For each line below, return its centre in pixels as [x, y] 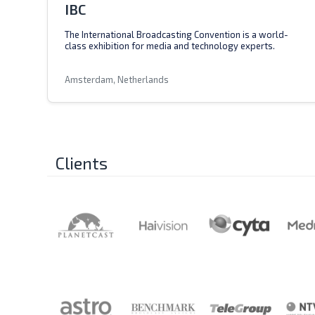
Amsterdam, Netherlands [117, 79]
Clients [82, 163]
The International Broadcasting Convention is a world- [176, 34]
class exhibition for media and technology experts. [170, 46]
